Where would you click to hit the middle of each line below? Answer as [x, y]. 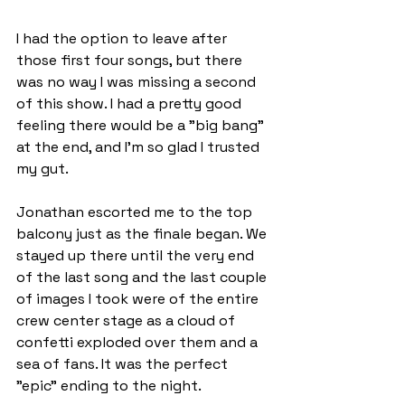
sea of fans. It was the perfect [124, 364]
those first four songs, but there [131, 61]
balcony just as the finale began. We [143, 234]
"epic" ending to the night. [109, 386]
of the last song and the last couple [143, 278]
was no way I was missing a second [138, 82]
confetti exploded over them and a [139, 343]
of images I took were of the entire [139, 299]
